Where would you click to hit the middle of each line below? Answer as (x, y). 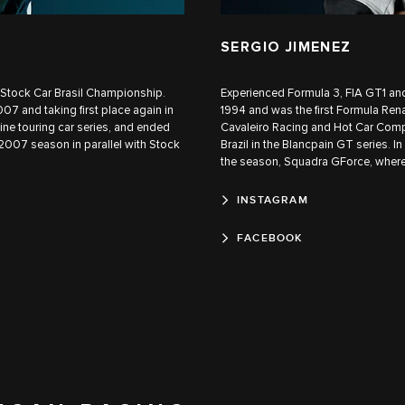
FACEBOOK (270, 238)
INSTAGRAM (273, 200)
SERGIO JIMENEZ (286, 47)
